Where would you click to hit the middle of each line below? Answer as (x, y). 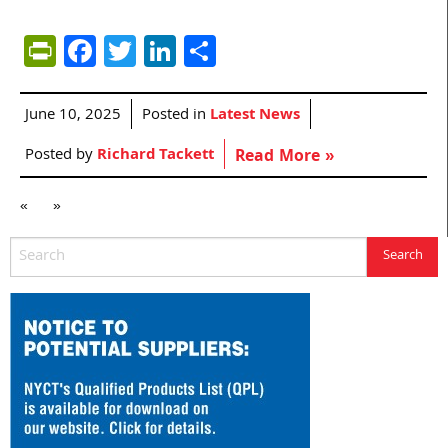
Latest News (255, 115)
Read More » (284, 157)
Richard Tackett (155, 155)
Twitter (185, 50)
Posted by (61, 155)
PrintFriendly (145, 50)
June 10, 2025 (73, 115)
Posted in (176, 115)
